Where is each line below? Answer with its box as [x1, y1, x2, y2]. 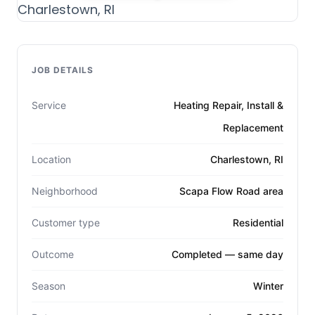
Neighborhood [32, 185, 98, 198]
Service [32, 99, 66, 112]
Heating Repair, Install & [174, 99, 283, 112]
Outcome [32, 248, 74, 261]
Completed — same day [172, 248, 283, 261]
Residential [233, 217, 283, 229]
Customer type [32, 217, 100, 229]
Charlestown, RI [210, 153, 283, 166]
